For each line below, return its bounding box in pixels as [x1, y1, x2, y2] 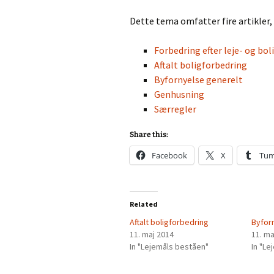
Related [130, 199, 158, 209]
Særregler [154, 103, 196, 115]
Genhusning [154, 88, 204, 100]
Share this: [130, 130, 168, 139]
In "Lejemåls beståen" [130, 241, 209, 252]
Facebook [152, 150, 187, 161]
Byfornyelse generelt [154, 73, 243, 86]
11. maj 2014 [130, 229, 174, 240]
